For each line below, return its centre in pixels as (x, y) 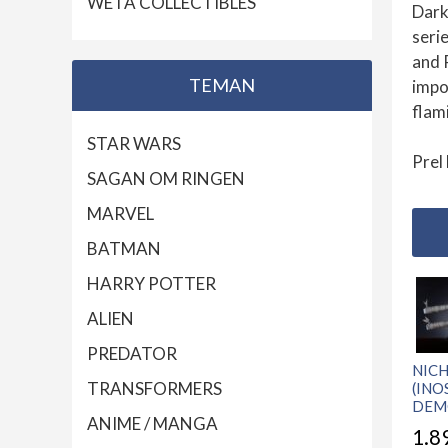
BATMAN (124, 249)
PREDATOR (132, 354)
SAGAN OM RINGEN (166, 179)
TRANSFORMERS (154, 389)
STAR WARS (134, 144)
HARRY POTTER (151, 284)
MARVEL (120, 214)
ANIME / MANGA (152, 424)
